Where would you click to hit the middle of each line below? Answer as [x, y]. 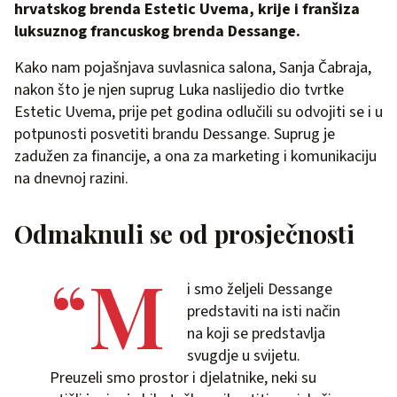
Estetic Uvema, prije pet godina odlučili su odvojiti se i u [198, 112]
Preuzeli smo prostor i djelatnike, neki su [183, 378]
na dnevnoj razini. [71, 178]
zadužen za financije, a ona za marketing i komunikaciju [195, 156]
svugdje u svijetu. [244, 355]
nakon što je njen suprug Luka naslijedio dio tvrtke [179, 90]
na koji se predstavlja [256, 333]
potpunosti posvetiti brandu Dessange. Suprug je [175, 134]
